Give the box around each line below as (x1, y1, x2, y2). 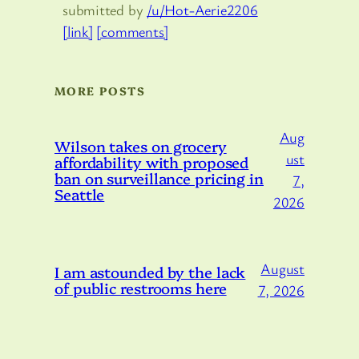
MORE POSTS (54, 83, 145, 99)
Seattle (54, 183, 105, 204)
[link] (63, 22, 93, 42)
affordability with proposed (54, 151, 249, 172)
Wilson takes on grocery (54, 135, 227, 156)
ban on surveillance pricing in (54, 167, 264, 188)
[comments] (96, 22, 169, 42)
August (260, 258, 305, 278)
